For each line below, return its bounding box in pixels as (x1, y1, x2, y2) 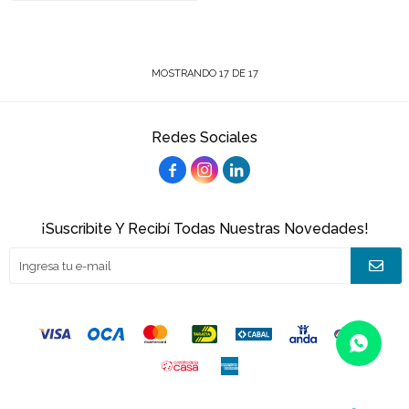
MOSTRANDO (151, 68, 219, 79)
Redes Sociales (152, 129, 257, 146)
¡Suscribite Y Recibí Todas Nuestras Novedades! (40, 220, 369, 237)
